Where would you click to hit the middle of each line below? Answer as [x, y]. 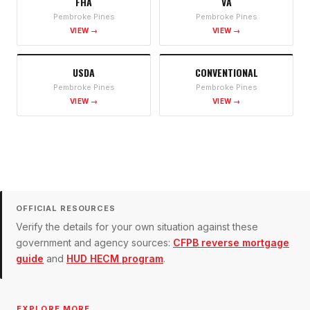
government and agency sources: [93, 243]
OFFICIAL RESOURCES [66, 209]
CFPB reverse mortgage [231, 243]
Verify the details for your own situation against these [137, 227]
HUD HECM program [115, 259]
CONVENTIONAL [226, 73]
